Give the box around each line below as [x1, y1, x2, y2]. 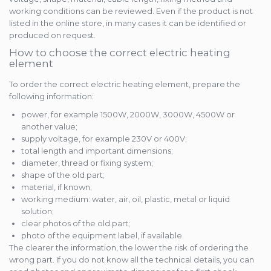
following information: [9, 91, 94, 102]
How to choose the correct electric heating [9, 47, 230, 59]
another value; [21, 122, 77, 132]
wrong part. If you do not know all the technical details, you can [9, 255, 254, 265]
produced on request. [9, 30, 96, 41]
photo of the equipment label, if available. [21, 230, 184, 241]
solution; [21, 206, 54, 217]
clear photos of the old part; [21, 218, 130, 229]
